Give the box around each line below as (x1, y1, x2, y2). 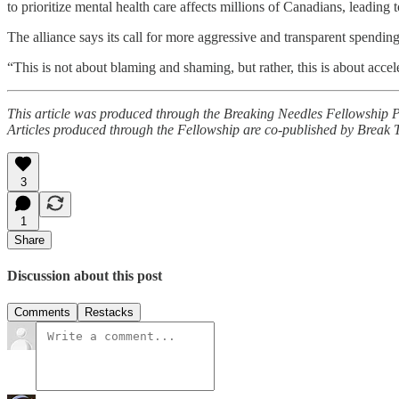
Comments (14, 305, 70, 320)
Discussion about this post (7, 267, 162, 283)
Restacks (85, 305, 134, 320)
